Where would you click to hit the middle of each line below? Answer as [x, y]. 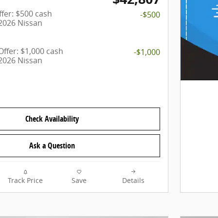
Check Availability [52, 119]
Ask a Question [52, 146]
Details [133, 181]
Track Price [25, 181]
